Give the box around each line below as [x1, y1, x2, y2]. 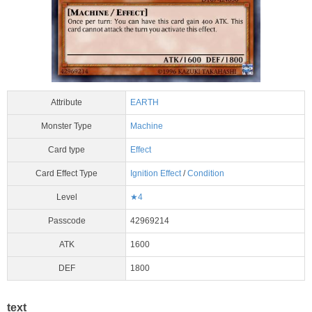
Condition [187, 169, 224, 179]
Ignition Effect [130, 169, 181, 179]
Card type [48, 145, 85, 155]
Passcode [47, 216, 86, 226]
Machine [130, 121, 163, 132]
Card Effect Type [36, 169, 97, 179]
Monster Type [41, 121, 92, 132]
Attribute [51, 97, 82, 108]
